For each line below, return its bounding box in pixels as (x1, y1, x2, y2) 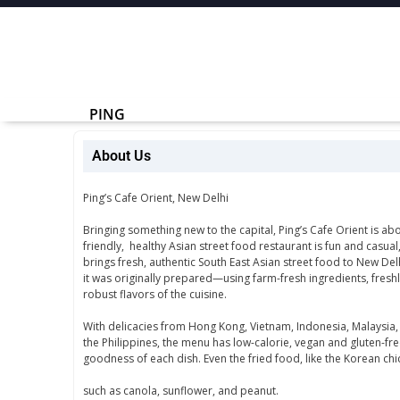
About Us (92, 146, 151, 164)
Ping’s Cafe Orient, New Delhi (83, 189, 229, 205)
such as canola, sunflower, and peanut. (83, 382, 279, 398)
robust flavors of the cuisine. (83, 286, 227, 302)
